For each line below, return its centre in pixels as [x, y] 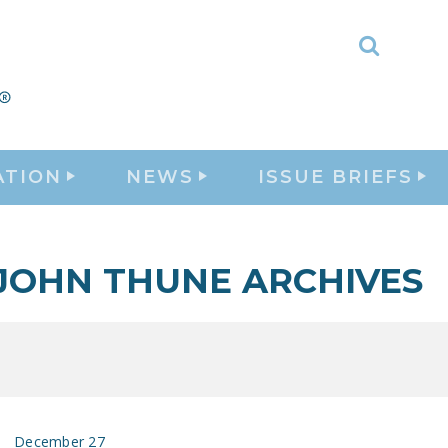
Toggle [403, 59]
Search [402, 89]
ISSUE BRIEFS [335, 176]
